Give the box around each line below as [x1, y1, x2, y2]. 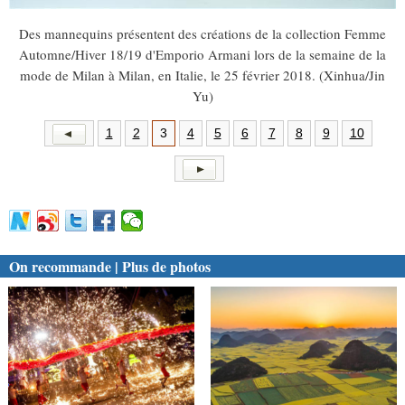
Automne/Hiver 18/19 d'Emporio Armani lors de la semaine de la [19, 44, 386, 63]
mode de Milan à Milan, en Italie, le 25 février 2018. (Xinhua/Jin [20, 65, 385, 84]
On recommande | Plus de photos [9, 255, 211, 277]
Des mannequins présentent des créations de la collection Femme [19, 24, 386, 42]
